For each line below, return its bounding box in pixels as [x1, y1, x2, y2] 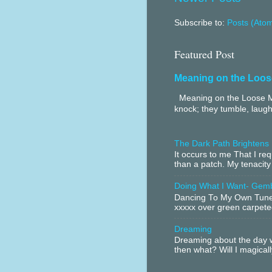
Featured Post [174, 46, 234, 61]
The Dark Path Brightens [174, 138, 269, 148]
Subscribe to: [174, 18, 227, 27]
